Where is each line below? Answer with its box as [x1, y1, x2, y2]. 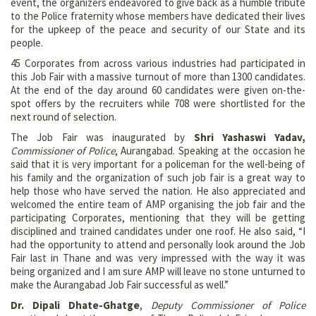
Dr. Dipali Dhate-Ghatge [11, 298, 140, 312]
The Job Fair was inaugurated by [11, 130, 194, 144]
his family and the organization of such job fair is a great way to [11, 170, 305, 184]
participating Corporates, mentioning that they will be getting [11, 210, 305, 224]
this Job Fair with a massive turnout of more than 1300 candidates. [11, 69, 305, 83]
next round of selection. [11, 109, 121, 123]
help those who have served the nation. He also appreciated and [11, 183, 305, 197]
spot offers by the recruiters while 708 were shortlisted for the [11, 96, 305, 110]
